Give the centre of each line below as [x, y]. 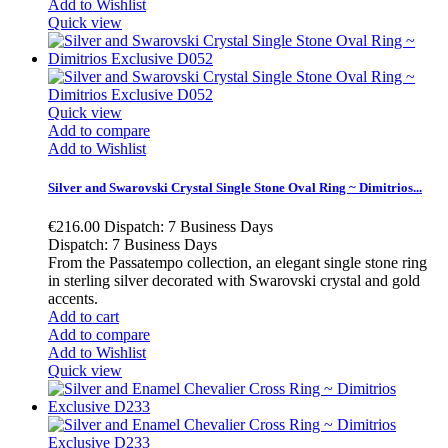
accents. [73, 299]
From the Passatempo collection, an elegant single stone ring [237, 263]
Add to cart [83, 317]
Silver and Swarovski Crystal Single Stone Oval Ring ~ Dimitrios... [235, 188]
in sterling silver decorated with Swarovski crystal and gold [234, 281]
